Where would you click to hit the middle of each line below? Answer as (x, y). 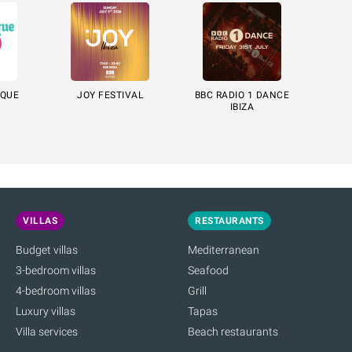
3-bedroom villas (56, 271)
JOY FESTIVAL (110, 95)
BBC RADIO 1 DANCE (242, 95)
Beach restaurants (233, 332)
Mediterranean (224, 250)
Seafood (208, 271)
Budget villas (47, 250)
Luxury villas (46, 312)
